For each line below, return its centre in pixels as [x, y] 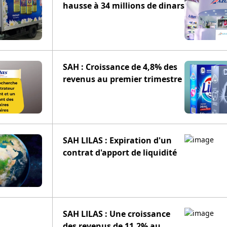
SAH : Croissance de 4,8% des [120, 67]
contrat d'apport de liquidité [120, 153]
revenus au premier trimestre [122, 79]
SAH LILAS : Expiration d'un [117, 140]
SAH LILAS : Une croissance [117, 214]
